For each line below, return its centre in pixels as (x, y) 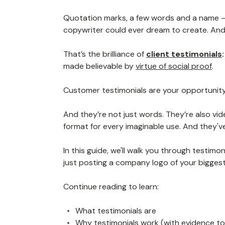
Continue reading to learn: (111, 187)
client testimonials (184, 54)
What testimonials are (116, 211)
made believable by (99, 66)
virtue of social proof (174, 66)
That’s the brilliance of (105, 54)
